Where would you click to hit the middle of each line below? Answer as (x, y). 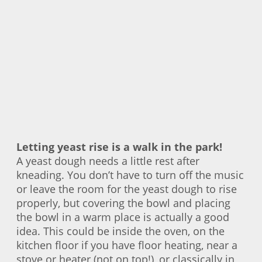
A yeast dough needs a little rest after (108, 161)
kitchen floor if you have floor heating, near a (127, 245)
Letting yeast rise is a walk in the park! (119, 146)
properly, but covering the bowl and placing (123, 203)
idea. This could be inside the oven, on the (120, 231)
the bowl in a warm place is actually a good (123, 217)
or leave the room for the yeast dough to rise (127, 189)
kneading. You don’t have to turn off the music (130, 175)
